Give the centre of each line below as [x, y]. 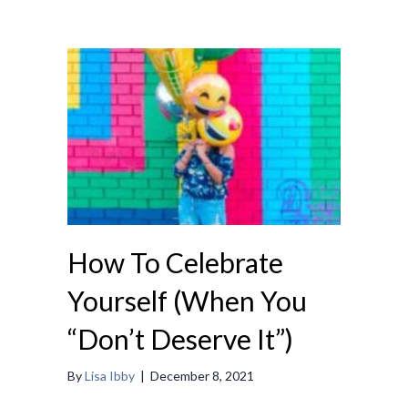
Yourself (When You [187, 301]
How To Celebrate [175, 263]
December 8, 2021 [202, 376]
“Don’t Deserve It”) [180, 339]
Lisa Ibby [110, 376]
